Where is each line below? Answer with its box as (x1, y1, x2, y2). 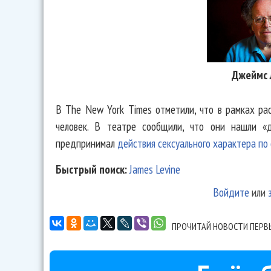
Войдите (212, 184, 249, 200)
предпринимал (56, 135, 117, 151)
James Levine (129, 162, 180, 177)
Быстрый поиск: (56, 162, 129, 177)
